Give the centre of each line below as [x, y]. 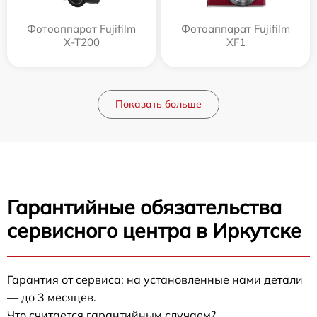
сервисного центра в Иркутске [154, 231]
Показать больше [158, 104]
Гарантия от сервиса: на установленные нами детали [155, 280]
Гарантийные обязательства [144, 207]
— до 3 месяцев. [52, 298]
